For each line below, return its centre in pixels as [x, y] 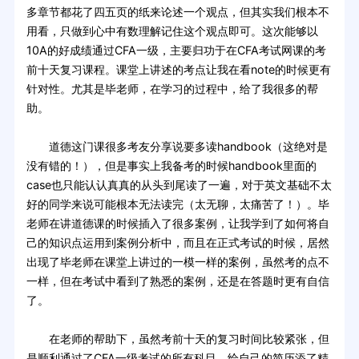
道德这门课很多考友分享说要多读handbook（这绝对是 [177, 147]
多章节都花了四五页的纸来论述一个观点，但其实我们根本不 [177, 12]
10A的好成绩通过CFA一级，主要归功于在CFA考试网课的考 [176, 50]
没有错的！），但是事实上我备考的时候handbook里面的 [171, 166]
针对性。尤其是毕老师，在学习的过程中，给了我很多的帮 [172, 89]
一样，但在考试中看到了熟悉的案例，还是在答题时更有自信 [177, 281]
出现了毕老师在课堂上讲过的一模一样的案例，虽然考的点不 [177, 262]
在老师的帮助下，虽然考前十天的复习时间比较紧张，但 [177, 339]
